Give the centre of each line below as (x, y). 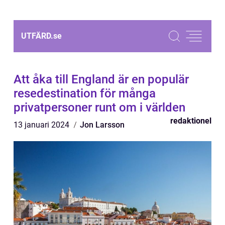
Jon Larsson (102, 125)
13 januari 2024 (42, 125)
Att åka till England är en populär (101, 79)
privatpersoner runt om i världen (99, 107)
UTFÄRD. (37, 36)
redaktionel (191, 121)
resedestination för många (85, 93)
